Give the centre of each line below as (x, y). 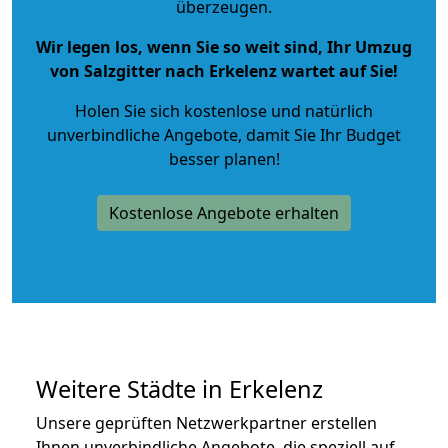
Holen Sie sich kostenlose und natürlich (224, 110)
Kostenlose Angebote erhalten (224, 212)
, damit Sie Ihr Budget (319, 134)
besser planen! (224, 158)
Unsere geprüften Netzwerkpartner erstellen (206, 422)
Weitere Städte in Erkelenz (179, 388)
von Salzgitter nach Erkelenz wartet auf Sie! (224, 70)
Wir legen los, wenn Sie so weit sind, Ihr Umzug (224, 46)
